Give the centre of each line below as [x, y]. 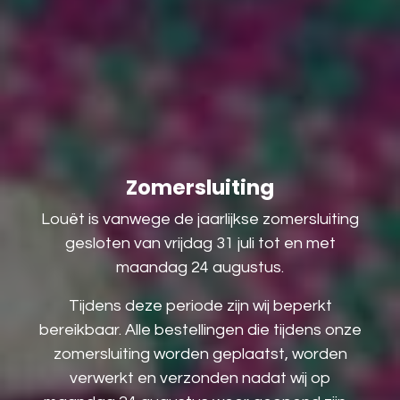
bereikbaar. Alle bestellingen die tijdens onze [200, 330]
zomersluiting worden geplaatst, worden [200, 354]
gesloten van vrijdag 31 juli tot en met [200, 243]
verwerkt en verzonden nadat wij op [200, 378]
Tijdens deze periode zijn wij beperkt [200, 306]
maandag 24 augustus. [200, 267]
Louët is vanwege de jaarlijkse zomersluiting [200, 219]
